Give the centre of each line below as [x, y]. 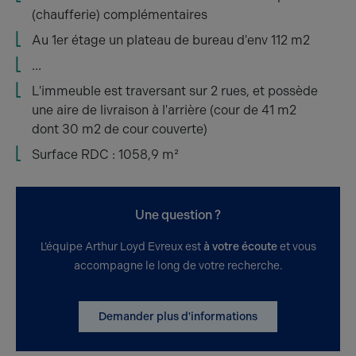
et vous [296, 247]
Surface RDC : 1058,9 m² [105, 155]
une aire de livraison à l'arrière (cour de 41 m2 [164, 110]
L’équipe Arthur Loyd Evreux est [122, 247]
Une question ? [178, 215]
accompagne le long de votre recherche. [178, 266]
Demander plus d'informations [178, 317]
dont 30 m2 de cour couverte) [120, 129]
